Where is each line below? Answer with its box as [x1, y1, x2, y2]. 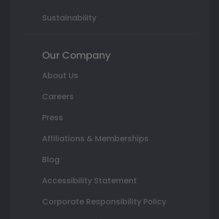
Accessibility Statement [42, 175, 137, 187]
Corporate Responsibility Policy [42, 196, 166, 208]
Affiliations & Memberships [42, 133, 149, 145]
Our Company [42, 48, 111, 63]
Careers [42, 91, 74, 103]
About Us [42, 70, 78, 82]
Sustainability [42, 12, 96, 24]
